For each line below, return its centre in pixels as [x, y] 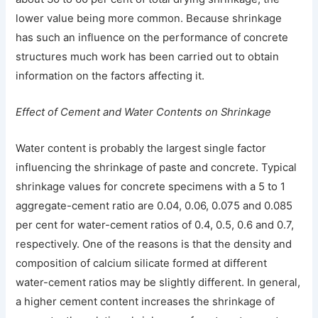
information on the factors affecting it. [110, 76]
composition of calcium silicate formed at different [142, 263]
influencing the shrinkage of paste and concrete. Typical [157, 167]
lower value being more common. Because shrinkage [149, 19]
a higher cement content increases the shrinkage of [146, 301]
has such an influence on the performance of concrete [152, 38]
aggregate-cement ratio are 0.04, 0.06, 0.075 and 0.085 [154, 205]
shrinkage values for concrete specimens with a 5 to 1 [151, 186]
